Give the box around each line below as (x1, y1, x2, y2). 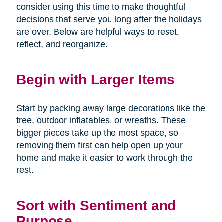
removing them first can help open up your (16, 140, 183, 150)
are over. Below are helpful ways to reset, (16, 26, 179, 37)
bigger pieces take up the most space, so (16, 127, 178, 138)
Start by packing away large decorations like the (16, 103, 205, 113)
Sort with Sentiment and (16, 197, 176, 213)
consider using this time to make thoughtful (16, 1, 185, 12)
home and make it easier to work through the (16, 152, 193, 163)
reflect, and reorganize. (16, 39, 108, 49)
